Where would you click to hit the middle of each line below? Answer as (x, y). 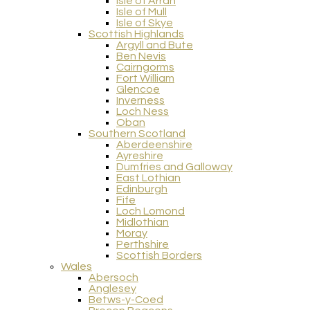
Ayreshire (140, 156)
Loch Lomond (151, 211)
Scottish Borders (159, 256)
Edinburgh (142, 189)
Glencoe (138, 90)
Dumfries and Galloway (174, 167)
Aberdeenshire (154, 145)
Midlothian (143, 222)
